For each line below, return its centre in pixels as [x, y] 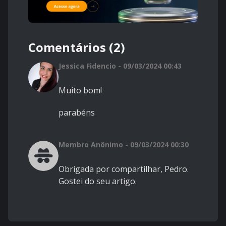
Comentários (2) [77, 47]
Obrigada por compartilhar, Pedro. [124, 169]
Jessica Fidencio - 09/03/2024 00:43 [120, 66]
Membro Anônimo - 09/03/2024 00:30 [124, 145]
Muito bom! [80, 91]
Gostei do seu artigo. [98, 181]
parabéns [77, 113]
